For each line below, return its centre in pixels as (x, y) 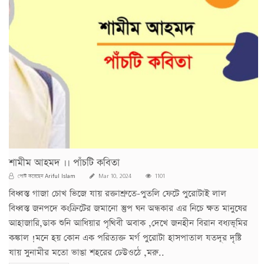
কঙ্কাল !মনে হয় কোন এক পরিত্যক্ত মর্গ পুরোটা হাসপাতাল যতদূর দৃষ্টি (125, 237)
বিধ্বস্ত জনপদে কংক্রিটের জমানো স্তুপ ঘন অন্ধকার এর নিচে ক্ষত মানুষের (128, 208)
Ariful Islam (60, 175)
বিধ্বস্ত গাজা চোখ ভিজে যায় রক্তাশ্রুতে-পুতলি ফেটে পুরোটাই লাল (118, 193)
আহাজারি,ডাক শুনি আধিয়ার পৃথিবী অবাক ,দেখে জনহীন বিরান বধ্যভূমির (128, 223)
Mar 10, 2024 (114, 176)
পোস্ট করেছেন (30, 176)
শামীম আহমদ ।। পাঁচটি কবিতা (64, 163)
